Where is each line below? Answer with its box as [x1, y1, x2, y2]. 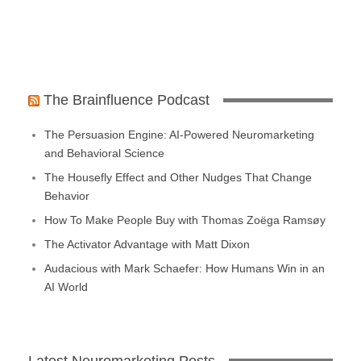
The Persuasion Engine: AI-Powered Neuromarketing [44, 127, 314, 141]
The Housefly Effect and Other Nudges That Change [44, 170, 312, 184]
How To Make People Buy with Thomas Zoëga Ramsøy [44, 213, 326, 226]
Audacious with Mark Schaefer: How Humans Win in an [44, 261, 325, 275]
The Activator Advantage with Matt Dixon [44, 237, 250, 251]
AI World [44, 280, 88, 293]
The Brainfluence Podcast [44, 92, 210, 109]
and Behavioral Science [44, 146, 164, 160]
